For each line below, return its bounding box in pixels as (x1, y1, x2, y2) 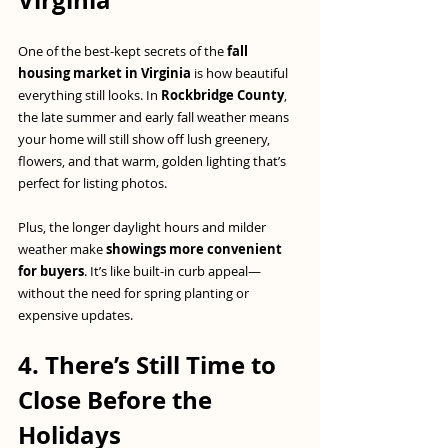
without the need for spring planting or (18, 284, 252, 303)
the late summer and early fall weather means (18, 108, 292, 127)
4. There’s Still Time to (18, 348, 282, 383)
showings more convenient (106, 240, 285, 259)
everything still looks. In (18, 86, 161, 105)
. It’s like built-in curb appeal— (84, 262, 261, 281)
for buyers (18, 262, 84, 281)
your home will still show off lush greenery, (18, 130, 273, 149)
